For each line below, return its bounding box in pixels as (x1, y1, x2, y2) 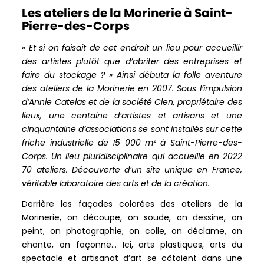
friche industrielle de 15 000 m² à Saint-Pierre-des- (22, 137, 242, 149)
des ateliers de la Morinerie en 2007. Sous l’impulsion (22, 82, 242, 95)
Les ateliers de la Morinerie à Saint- (22, 5, 233, 22)
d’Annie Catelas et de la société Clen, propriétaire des (22, 96, 242, 108)
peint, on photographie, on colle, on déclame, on (22, 225, 242, 237)
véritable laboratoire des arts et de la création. (22, 177, 210, 190)
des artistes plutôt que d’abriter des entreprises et (22, 55, 242, 68)
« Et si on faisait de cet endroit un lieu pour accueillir (22, 42, 242, 54)
